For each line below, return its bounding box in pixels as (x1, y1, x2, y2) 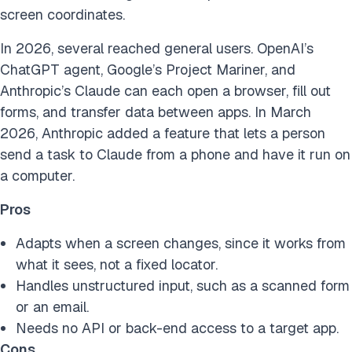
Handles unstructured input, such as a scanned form (16, 277, 350, 295)
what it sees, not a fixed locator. (16, 255, 218, 274)
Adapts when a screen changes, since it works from (16, 234, 346, 253)
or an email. (16, 298, 89, 317)
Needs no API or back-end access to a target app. (16, 319, 339, 338)
